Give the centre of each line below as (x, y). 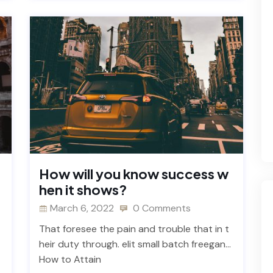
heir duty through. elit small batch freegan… (135, 244)
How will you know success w (134, 173)
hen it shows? (83, 189)
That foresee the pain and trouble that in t (134, 229)
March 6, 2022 (82, 208)
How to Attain (70, 259)
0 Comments (161, 208)
